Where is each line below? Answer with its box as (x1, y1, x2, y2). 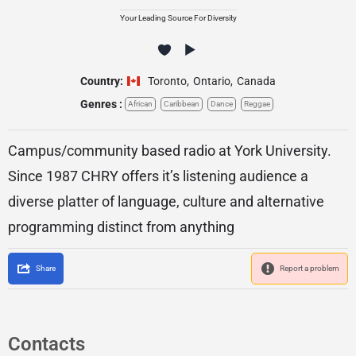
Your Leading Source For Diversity (119, 14, 237, 22)
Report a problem (280, 264, 339, 273)
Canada (237, 75, 276, 87)
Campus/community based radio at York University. (8, 142, 331, 159)
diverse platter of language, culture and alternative (8, 193, 324, 210)
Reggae (244, 99, 270, 108)
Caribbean (164, 99, 199, 108)
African (128, 99, 153, 108)
